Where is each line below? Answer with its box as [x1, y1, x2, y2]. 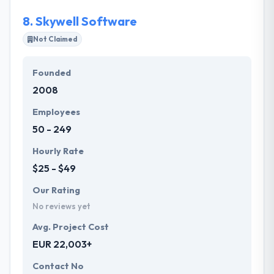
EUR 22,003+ [32, 238, 92, 251]
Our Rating [32, 185, 80, 196]
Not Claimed [33, 34, 77, 44]
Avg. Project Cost [32, 221, 109, 233]
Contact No [32, 261, 84, 272]
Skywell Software [35, 13, 137, 29]
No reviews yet [32, 201, 91, 212]
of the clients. [33, 1, 86, 13]
